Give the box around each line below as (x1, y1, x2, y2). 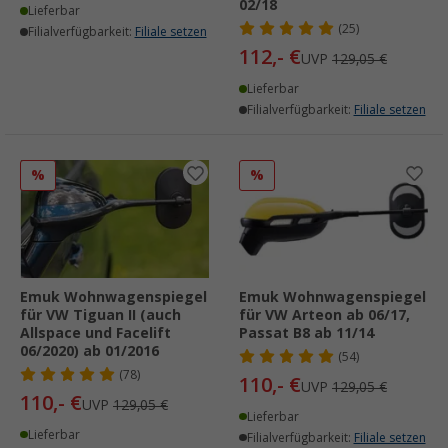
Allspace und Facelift (20, 324, 171, 341)
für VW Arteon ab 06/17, (239, 306, 410, 323)
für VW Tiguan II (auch (20, 306, 181, 323)
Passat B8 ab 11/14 (239, 324, 374, 341)
